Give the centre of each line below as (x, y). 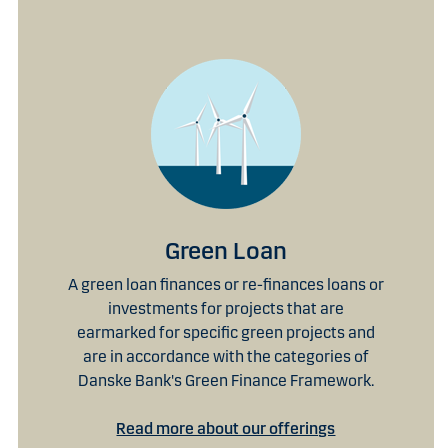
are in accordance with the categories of (225, 356)
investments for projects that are (225, 308)
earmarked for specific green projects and (225, 332)
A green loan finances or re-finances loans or (226, 284)
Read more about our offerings (226, 428)
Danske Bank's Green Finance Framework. (225, 380)
